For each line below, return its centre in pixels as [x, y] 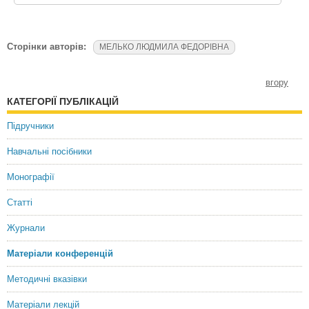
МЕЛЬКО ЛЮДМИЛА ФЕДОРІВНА [164, 47]
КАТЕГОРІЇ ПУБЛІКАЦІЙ [63, 101]
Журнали [26, 228]
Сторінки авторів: [47, 47]
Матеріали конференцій [60, 253]
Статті [20, 202]
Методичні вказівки [47, 279]
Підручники [30, 126]
